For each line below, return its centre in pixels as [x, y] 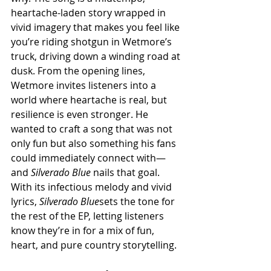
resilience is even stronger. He [81, 115]
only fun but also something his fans [95, 144]
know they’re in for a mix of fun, [84, 231]
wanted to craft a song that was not [93, 129]
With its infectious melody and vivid [93, 187]
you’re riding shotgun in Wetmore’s [93, 42]
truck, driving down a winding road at [97, 57]
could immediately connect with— [88, 158]
